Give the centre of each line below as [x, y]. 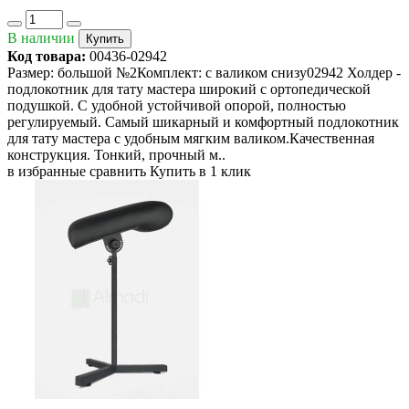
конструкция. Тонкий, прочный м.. [116, 155]
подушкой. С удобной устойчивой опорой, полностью [177, 106]
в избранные [47, 172]
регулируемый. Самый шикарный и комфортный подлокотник [203, 122]
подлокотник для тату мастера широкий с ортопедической [189, 89]
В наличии [41, 38]
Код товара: [47, 57]
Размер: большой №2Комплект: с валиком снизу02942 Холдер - [204, 73]
